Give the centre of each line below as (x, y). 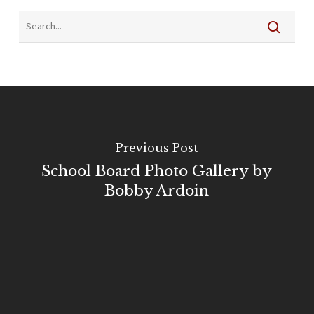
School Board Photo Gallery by (157, 171)
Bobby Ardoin (157, 190)
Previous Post (157, 148)
